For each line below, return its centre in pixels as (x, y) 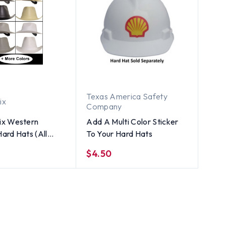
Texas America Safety (127, 96)
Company (104, 106)
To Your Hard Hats (119, 133)
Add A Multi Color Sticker (132, 121)
